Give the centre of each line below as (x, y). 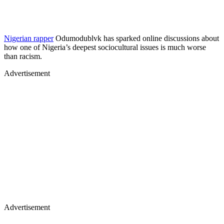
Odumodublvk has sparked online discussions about (136, 38)
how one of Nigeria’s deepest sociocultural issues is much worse (105, 47)
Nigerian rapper (29, 38)
